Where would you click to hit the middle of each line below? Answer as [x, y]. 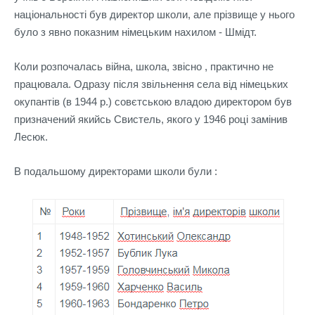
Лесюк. [31, 137]
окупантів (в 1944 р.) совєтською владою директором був [153, 102]
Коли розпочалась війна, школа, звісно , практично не [144, 67]
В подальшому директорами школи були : [116, 172]
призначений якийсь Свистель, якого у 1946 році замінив [151, 120]
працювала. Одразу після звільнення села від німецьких [151, 84]
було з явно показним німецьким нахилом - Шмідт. [135, 32]
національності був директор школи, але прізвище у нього [154, 15]
